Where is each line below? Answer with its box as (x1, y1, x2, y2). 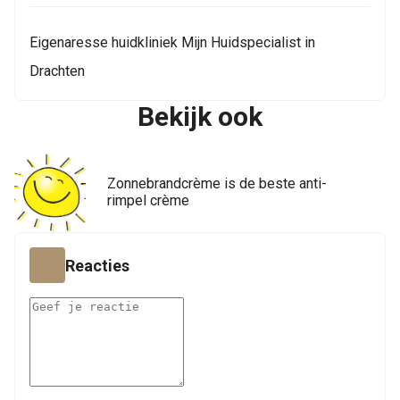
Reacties (65, 255, 129, 275)
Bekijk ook (137, 101, 262, 132)
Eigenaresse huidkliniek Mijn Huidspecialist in (29, 34, 315, 51)
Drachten (29, 62, 85, 79)
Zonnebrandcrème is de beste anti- (107, 175, 327, 192)
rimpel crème (107, 192, 189, 209)
